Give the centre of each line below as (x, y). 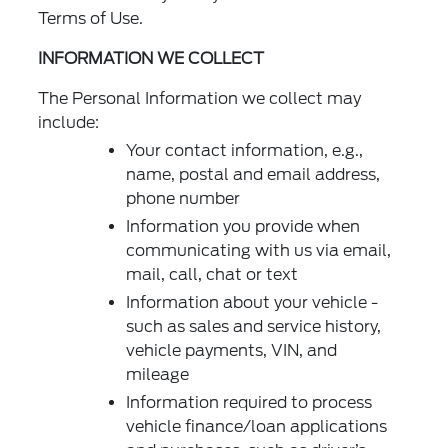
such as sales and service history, (254, 327)
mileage (158, 375)
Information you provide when (243, 227)
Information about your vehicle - (252, 303)
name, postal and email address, (253, 175)
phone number (183, 199)
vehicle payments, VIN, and (232, 351)
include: (69, 123)
